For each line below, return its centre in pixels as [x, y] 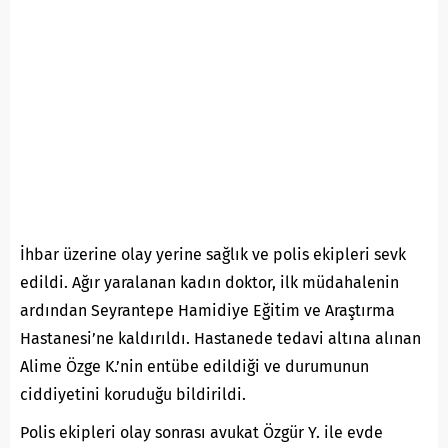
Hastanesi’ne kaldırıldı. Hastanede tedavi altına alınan [220, 338]
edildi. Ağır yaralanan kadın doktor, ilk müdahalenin [209, 282]
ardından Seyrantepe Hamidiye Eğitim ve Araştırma [207, 310]
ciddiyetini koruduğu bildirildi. [133, 394]
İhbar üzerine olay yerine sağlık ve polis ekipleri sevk [213, 254]
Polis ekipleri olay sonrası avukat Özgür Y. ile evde [201, 432]
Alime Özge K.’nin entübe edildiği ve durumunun [194, 366]
